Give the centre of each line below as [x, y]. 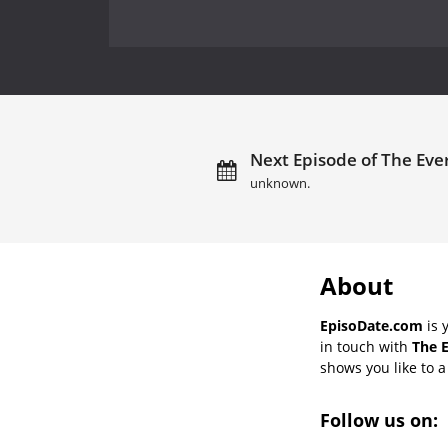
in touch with [366, 346]
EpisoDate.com [371, 325]
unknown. [280, 183]
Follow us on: [381, 419]
